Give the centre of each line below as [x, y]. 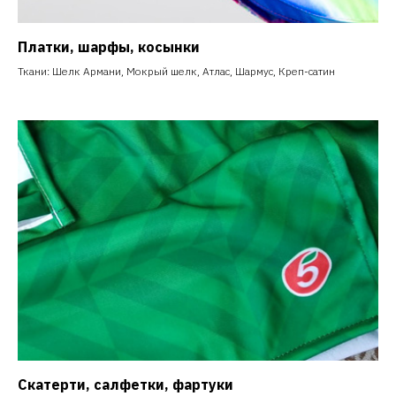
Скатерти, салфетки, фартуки [126, 385]
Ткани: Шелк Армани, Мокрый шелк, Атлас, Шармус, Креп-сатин [176, 72]
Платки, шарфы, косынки [109, 47]
